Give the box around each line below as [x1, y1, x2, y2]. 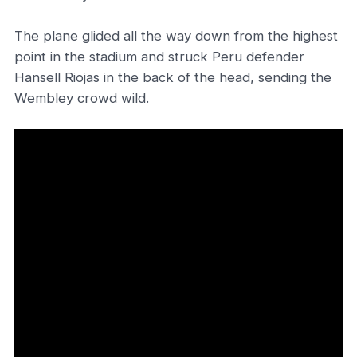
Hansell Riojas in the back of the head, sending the [14, 69, 331, 85]
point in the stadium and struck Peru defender [14, 49, 304, 65]
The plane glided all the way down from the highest [14, 28, 338, 44]
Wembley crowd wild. [14, 90, 149, 106]
